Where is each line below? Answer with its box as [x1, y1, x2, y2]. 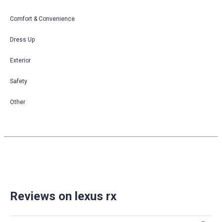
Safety [10, 77, 27, 85]
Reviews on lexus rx [10, 189, 116, 203]
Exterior [10, 56, 31, 64]
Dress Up [10, 36, 35, 43]
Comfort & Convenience [10, 15, 75, 22]
